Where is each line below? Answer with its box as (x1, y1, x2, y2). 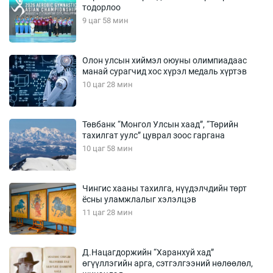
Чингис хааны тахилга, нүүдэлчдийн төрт (82, 183, 247, 193)
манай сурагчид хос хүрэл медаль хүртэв (82, 66, 247, 76)
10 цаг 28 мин (82, 79, 133, 89)
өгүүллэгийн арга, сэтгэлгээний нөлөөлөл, (82, 258, 253, 268)
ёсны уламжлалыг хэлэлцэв (82, 194, 196, 204)
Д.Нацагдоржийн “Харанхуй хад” (82, 247, 214, 257)
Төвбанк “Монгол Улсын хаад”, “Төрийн (82, 119, 238, 129)
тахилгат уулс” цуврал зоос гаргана (82, 130, 225, 140)
